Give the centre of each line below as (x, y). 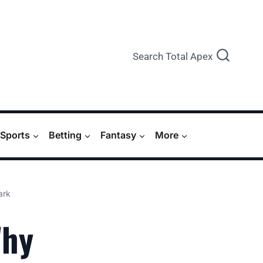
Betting (65, 135)
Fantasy (118, 135)
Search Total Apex (173, 56)
